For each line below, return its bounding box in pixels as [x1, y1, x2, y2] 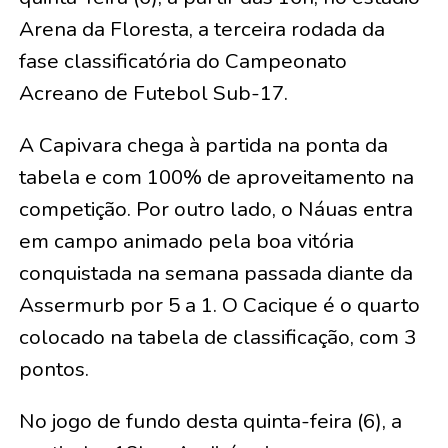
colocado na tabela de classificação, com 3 [18, 323, 416, 352]
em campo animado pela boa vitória [18, 227, 354, 256]
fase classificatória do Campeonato [18, 47, 347, 76]
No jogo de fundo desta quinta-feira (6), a [18, 407, 402, 436]
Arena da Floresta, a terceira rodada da [18, 15, 385, 44]
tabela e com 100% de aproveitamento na [18, 163, 414, 192]
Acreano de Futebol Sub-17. [18, 79, 288, 108]
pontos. [18, 355, 89, 384]
